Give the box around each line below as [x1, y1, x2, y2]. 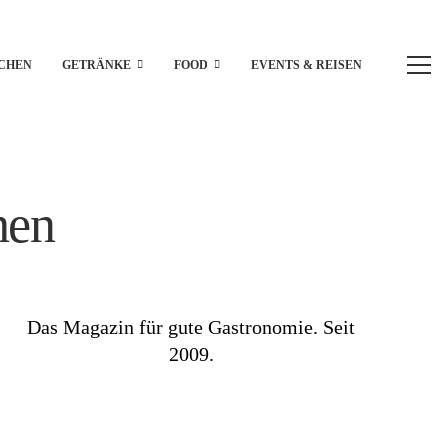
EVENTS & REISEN [251, 58, 362, 72]
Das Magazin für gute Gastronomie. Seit [27, 316, 355, 338]
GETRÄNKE [62, 58, 131, 72]
